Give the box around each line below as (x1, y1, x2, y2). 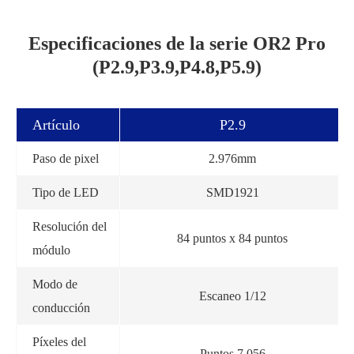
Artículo (32, 116, 80, 133)
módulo (32, 243, 70, 257)
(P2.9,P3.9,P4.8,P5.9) (92, 56, 262, 77)
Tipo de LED (32, 185, 99, 199)
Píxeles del (32, 334, 86, 348)
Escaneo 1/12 (198, 288, 266, 303)
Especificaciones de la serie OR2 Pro (28, 32, 326, 54)
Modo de (32, 277, 77, 291)
